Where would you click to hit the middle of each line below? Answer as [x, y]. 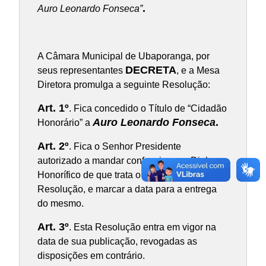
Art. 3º [53, 227]
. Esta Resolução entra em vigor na [142, 227]
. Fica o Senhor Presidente [125, 147]
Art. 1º [53, 108]
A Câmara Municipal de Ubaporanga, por [123, 56]
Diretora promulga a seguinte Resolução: [123, 85]
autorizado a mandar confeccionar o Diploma [132, 161]
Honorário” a [65, 123]
